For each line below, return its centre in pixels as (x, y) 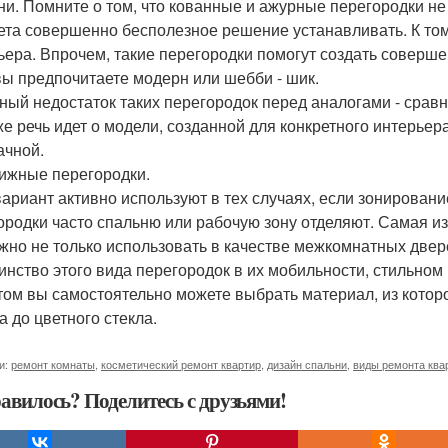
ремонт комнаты (53, 364)
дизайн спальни (307, 364)
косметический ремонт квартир (181, 364)
